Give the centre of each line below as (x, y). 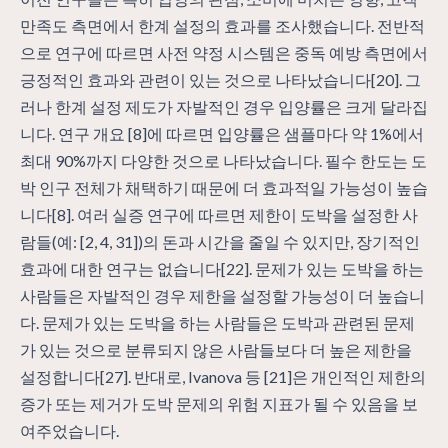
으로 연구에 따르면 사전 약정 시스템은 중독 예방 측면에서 (224, 52)
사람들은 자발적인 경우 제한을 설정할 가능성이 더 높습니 (222, 295)
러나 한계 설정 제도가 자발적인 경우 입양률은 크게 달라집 (224, 106)
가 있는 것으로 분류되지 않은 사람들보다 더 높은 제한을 (216, 349)
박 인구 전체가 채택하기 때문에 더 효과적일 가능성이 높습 (224, 187)
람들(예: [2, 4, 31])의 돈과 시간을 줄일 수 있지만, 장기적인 (220, 241)
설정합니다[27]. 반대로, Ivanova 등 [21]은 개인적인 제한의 (223, 376)
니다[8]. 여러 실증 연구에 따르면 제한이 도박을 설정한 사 (219, 214)
